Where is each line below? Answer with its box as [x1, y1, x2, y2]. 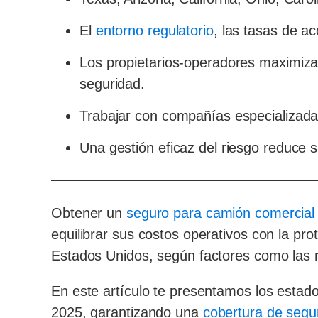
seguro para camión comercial [126, 205, 315, 221]
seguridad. [79, 76, 146, 92]
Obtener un [51, 205, 126, 221]
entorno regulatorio [95, 23, 214, 38]
